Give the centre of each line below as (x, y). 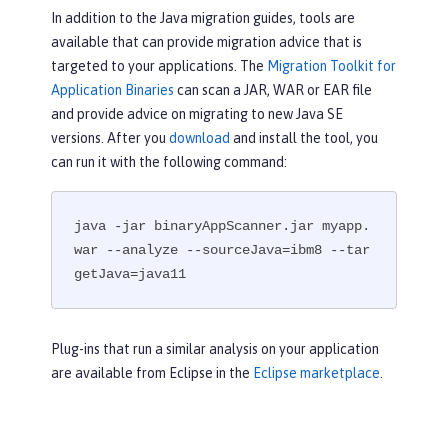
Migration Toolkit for (331, 65)
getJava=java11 (130, 273)
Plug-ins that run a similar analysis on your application (215, 349)
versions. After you (110, 137)
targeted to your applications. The (159, 65)
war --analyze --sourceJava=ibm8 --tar (222, 249)
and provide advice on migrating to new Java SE (197, 113)
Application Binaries (112, 89)
